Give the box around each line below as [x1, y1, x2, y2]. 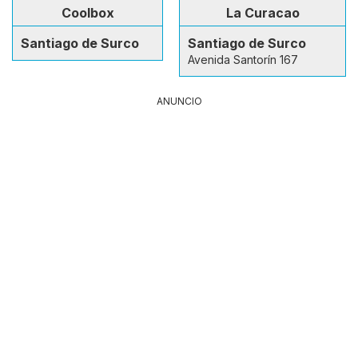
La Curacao [225, 4, 300, 21]
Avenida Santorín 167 [188, 52, 298, 66]
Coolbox [61, 4, 114, 21]
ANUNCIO [156, 94, 202, 107]
